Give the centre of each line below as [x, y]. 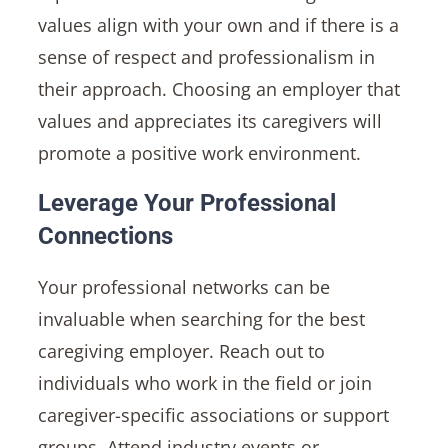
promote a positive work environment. [199, 152]
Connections [105, 235]
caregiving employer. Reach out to [181, 350]
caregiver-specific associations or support [213, 414]
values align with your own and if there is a [218, 24]
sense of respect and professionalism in [206, 56]
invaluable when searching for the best [201, 318]
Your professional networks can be [183, 286]
